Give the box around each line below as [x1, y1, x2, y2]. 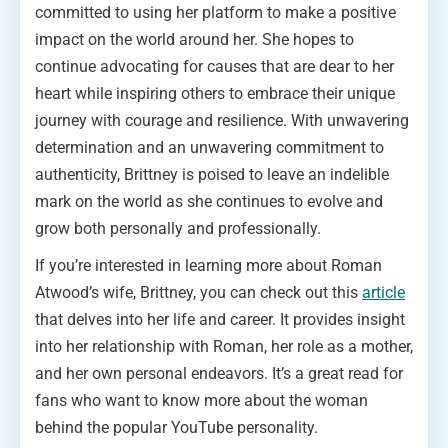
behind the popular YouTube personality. [35, 417, 318, 437]
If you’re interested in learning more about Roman [35, 255, 382, 275]
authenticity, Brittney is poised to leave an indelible [35, 164, 389, 184]
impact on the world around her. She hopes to [35, 29, 354, 49]
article [362, 282, 405, 302]
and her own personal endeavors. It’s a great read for [35, 363, 403, 383]
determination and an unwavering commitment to [35, 137, 384, 157]
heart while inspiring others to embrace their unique [35, 83, 395, 103]
